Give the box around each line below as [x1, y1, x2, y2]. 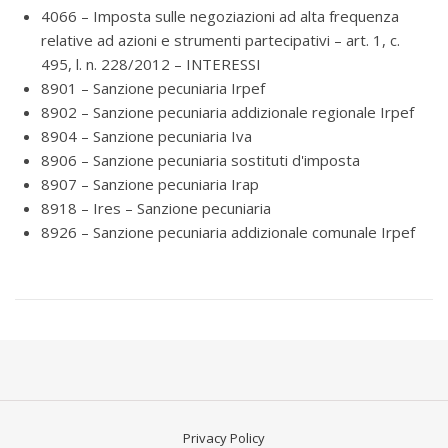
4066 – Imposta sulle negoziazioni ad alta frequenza [41, 6, 399, 26]
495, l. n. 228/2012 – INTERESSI [41, 54, 261, 74]
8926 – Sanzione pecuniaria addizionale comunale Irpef [41, 222, 415, 242]
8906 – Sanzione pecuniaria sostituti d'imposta [41, 150, 360, 170]
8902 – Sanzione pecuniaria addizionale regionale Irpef [41, 102, 414, 122]
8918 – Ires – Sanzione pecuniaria [41, 198, 271, 218]
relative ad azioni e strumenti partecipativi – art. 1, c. [41, 30, 400, 50]
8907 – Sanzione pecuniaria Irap [41, 174, 259, 194]
